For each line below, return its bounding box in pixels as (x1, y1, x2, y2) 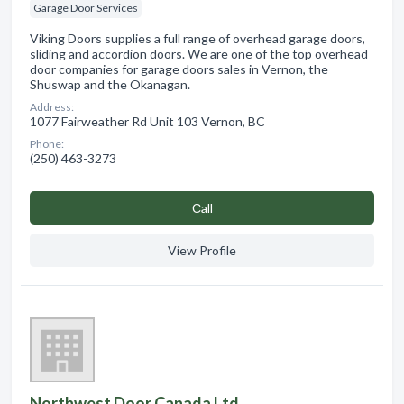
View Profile (168, 242, 236, 258)
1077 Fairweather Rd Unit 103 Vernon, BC (30, 113, 265, 129)
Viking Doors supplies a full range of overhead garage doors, (30, 30, 365, 46)
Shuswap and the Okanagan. (30, 76, 190, 92)
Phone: (30, 136, 64, 151)
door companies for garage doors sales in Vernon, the (30, 60, 328, 77)
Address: (30, 99, 74, 114)
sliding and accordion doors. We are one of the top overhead (30, 45, 368, 61)
